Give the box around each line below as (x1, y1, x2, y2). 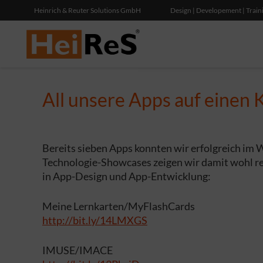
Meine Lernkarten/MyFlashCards (42, 200, 195, 213)
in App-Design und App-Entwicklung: (42, 170, 211, 183)
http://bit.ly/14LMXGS (42, 214, 147, 227)
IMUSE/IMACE (42, 244, 113, 257)
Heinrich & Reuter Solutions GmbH (33, 5, 141, 15)
